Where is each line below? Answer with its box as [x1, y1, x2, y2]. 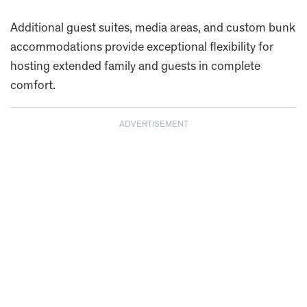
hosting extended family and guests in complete [10, 61, 260, 74]
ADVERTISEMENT [119, 121, 188, 130]
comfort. [10, 80, 56, 93]
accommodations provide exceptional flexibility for [10, 42, 273, 55]
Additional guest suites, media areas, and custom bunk [10, 23, 295, 36]
